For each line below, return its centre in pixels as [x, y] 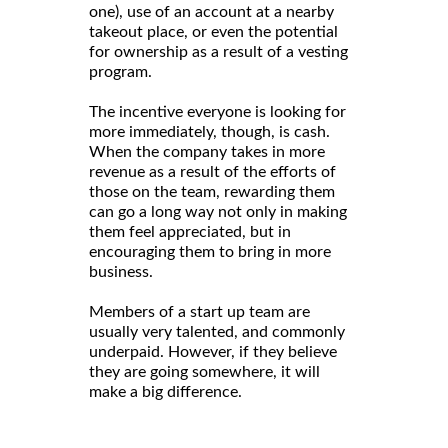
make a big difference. [165, 391]
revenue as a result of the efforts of [212, 171]
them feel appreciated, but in [190, 231]
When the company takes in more [207, 151]
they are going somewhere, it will [204, 371]
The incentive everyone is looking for [217, 111]
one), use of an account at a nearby [211, 11]
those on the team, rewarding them [212, 191]
